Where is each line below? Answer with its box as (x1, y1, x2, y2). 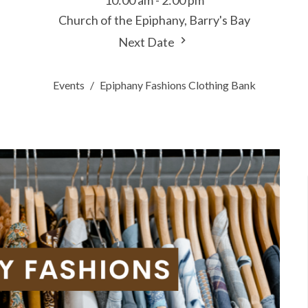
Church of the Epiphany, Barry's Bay (58, 12, 250, 28)
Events (52, 78, 85, 92)
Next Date (118, 34, 177, 50)
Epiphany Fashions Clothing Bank (99, 78, 256, 92)
